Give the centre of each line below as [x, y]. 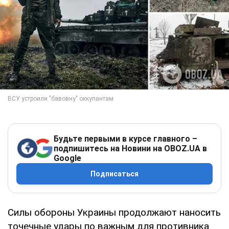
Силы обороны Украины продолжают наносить [114, 212]
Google [67, 158]
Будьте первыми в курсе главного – [125, 139]
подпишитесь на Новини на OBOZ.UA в [130, 148]
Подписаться [114, 174]
